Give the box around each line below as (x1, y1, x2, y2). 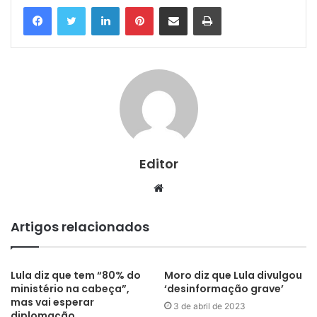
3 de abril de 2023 (173, 300, 246, 311)
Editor (139, 154, 178, 173)
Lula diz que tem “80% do (11, 267, 141, 282)
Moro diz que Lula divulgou (164, 267, 302, 282)
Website (163, 180, 203, 194)
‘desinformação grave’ (164, 281, 284, 296)
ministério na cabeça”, (11, 281, 129, 296)
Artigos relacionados (11, 217, 149, 236)
